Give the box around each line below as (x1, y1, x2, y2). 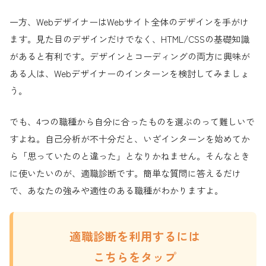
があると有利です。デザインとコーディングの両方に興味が (9, 50, 250, 63)
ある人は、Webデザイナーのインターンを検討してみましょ (9, 67, 249, 80)
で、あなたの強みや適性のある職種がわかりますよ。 (9, 183, 223, 197)
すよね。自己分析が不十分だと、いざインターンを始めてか (9, 132, 250, 145)
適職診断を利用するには (69, 227, 200, 245)
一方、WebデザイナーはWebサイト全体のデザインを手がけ (9, 15, 249, 28)
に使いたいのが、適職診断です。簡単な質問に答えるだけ (9, 166, 241, 179)
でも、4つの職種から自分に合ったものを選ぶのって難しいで (9, 115, 255, 128)
